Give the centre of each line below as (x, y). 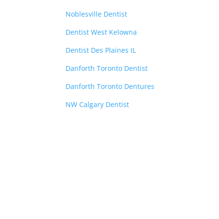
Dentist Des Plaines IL (101, 50)
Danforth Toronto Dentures (110, 86)
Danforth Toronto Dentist (107, 68)
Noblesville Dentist (97, 14)
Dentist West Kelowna (101, 32)
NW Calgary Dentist (98, 104)
